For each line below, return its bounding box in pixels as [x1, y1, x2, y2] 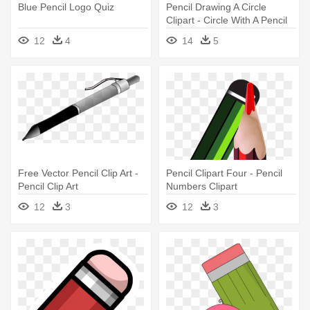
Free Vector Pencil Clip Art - [18, 167, 138, 179]
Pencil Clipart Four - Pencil [166, 167, 282, 179]
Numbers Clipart [166, 180, 237, 192]
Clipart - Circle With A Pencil [166, 14, 287, 26]
